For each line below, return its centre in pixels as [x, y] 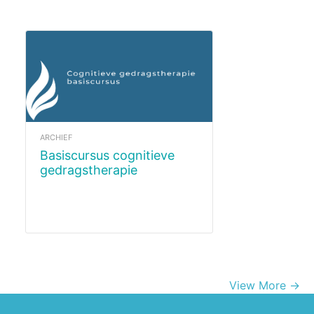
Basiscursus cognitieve [44, 155]
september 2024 [89, 184]
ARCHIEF [56, 137]
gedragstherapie [89, 170]
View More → [265, 285]
